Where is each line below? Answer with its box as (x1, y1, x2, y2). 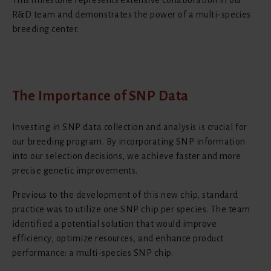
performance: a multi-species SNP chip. (12, 247, 174, 258)
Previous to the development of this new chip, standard (12, 189, 238, 200)
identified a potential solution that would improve (12, 218, 217, 229)
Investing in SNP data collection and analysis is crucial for (12, 122, 247, 132)
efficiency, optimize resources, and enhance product (12, 233, 224, 243)
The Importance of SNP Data (12, 88, 189, 103)
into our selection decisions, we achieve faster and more (12, 151, 241, 161)
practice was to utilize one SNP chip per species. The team (12, 204, 250, 214)
